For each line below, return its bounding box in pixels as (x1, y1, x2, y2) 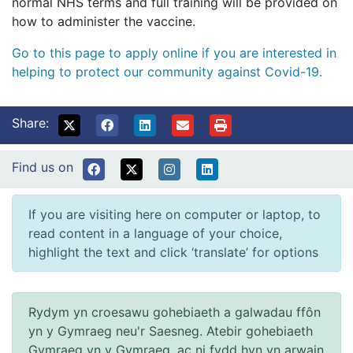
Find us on (12, 159, 73, 176)
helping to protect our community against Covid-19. (12, 64, 322, 80)
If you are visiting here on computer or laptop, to (28, 206, 321, 223)
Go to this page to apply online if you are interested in (12, 45, 336, 61)
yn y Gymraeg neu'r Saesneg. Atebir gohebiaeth (28, 323, 313, 340)
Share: (12, 115, 49, 132)
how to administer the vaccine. (12, 13, 199, 30)
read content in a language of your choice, (28, 225, 282, 242)
